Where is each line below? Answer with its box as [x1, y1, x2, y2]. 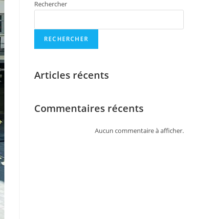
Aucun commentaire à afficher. [95, 126, 184, 135]
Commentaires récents [34, 102, 144, 115]
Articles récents [34, 68, 109, 82]
